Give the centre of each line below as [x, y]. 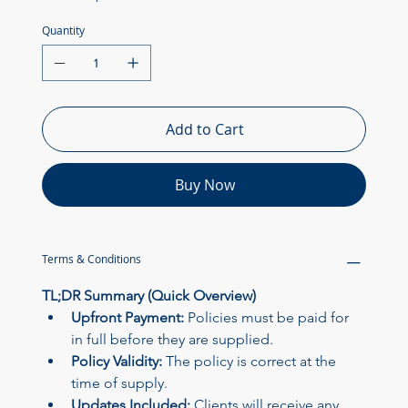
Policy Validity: [116, 362]
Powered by [52, 199]
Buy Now [205, 185]
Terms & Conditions [91, 259]
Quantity [63, 31]
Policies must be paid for [268, 318]
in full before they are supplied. [172, 340]
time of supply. [119, 383]
